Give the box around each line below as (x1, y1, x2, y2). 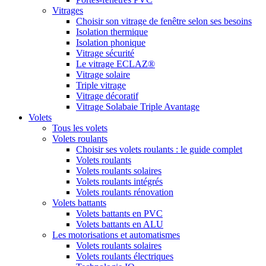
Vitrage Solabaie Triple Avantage (76, 102, 199, 112)
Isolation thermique (76, 27, 148, 37)
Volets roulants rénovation (76, 187, 173, 197)
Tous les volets (52, 123, 107, 133)
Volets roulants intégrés (76, 176, 163, 186)
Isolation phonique (76, 37, 145, 47)
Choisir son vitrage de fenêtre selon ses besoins (76, 16, 252, 26)
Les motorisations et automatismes (52, 230, 180, 240)
